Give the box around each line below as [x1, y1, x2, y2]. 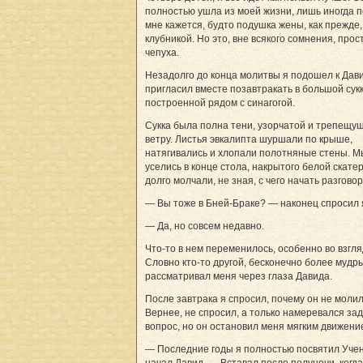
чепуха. [145, 47, 179, 59]
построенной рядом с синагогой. [145, 97, 295, 109]
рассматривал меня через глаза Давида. [145, 271, 332, 283]
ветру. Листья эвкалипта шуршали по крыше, [145, 134, 352, 146]
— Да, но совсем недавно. [145, 220, 264, 233]
